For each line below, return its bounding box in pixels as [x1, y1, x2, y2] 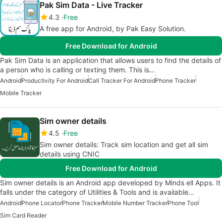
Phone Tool [167, 199, 199, 207]
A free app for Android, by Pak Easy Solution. [40, 24, 186, 33]
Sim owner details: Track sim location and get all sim [40, 140, 208, 149]
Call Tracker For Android [88, 77, 155, 84]
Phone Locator [21, 199, 62, 207]
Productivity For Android [21, 77, 88, 84]
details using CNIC [40, 150, 100, 158]
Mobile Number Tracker [103, 199, 167, 207]
